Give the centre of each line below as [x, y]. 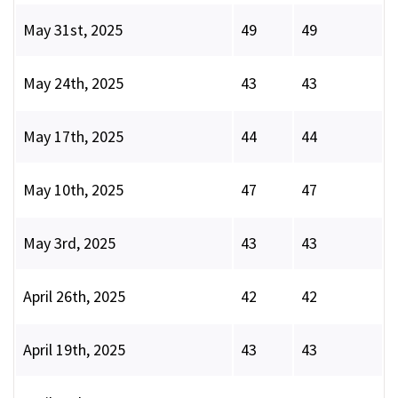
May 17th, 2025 [73, 137]
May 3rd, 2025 [69, 243]
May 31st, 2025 [73, 30]
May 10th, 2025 [73, 190]
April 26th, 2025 [74, 297]
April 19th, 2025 [74, 350]
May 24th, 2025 [73, 84]
